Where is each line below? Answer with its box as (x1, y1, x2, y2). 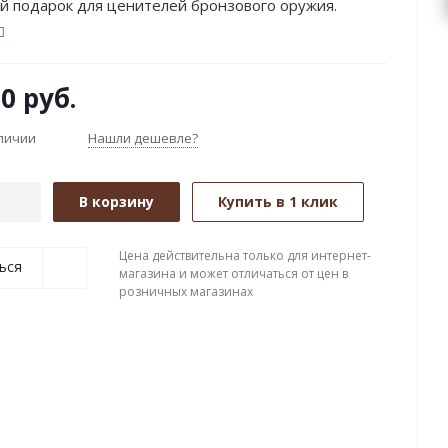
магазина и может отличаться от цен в (119, 265, 348, 283)
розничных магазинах (119, 283, 253, 301)
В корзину (79, 192, 154, 212)
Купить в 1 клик (218, 192, 338, 212)
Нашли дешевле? (88, 129, 198, 148)
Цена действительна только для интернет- (119, 247, 371, 265)
